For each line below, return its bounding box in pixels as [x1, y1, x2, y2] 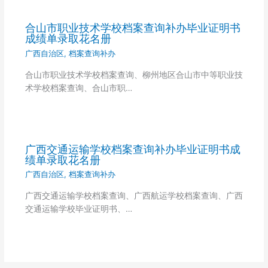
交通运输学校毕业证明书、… [25, 204, 132, 214]
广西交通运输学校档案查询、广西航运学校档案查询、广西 [25, 191, 243, 201]
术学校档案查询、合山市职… [25, 83, 132, 93]
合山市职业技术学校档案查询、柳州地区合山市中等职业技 [25, 69, 243, 80]
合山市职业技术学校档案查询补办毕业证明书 [25, 21, 240, 35]
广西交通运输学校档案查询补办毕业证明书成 [25, 142, 240, 156]
